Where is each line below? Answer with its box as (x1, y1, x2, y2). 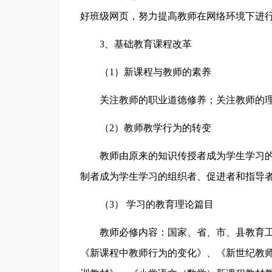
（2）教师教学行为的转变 (99, 123, 211, 133)
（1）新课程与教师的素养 (99, 67, 211, 77)
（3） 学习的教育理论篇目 (99, 199, 214, 209)
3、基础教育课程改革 (99, 39, 192, 49)
